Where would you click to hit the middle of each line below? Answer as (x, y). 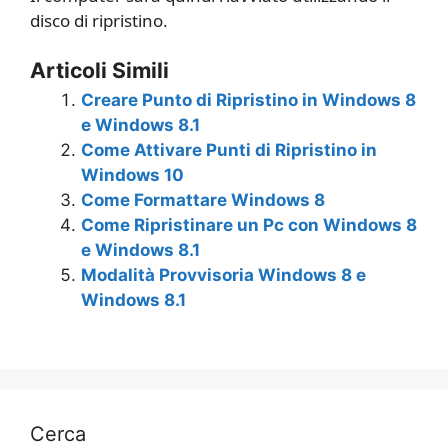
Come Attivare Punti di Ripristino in (229, 150)
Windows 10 (132, 175)
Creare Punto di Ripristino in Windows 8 (248, 100)
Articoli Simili (99, 70)
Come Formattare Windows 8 (203, 200)
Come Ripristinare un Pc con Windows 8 (249, 225)
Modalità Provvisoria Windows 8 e (223, 275)
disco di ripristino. (99, 20)
